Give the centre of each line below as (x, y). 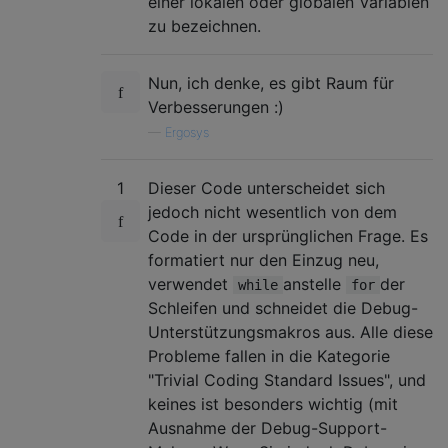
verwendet (190, 283)
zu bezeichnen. (204, 25)
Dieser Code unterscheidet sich (266, 187)
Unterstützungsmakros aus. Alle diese (290, 331)
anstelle (314, 283)
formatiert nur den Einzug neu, (263, 259)
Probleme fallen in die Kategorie (269, 355)
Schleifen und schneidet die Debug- (283, 307)
